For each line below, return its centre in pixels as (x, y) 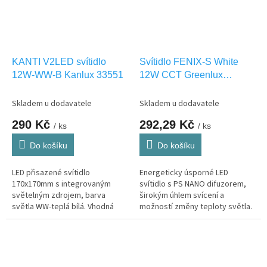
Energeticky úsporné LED (184, 173)
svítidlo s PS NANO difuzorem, (193, 184)
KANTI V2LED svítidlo (59, 61)
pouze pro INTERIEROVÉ (54, 218)
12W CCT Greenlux (181, 74)
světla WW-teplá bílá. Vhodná (63, 207)
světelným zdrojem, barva (59, 195)
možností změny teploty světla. (196, 207)
